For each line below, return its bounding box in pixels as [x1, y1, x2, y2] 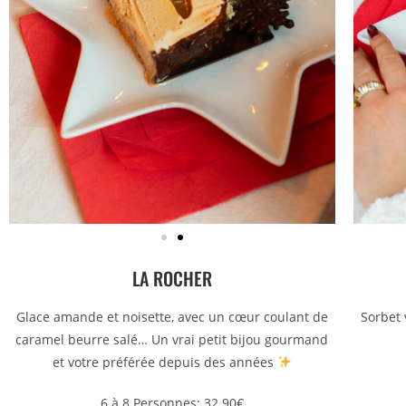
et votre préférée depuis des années [53, 353, 278, 371]
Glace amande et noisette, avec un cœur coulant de [15, 307, 328, 325]
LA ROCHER [131, 264, 212, 292]
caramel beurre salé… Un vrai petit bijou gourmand [15, 330, 329, 348]
